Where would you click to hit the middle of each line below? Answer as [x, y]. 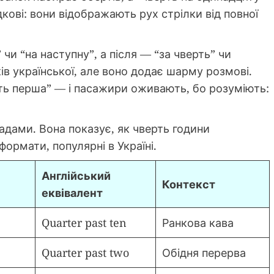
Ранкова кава [198, 223]
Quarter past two [85, 253]
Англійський [76, 176]
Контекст [189, 184]
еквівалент [72, 193]
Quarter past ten [84, 223]
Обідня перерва [204, 253]
